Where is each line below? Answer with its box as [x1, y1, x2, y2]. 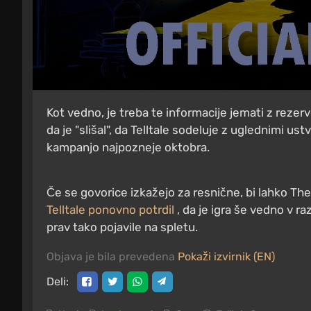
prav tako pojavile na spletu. [47, 220, 198, 235]
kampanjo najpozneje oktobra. [47, 140, 210, 155]
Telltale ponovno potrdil [47, 203, 174, 217]
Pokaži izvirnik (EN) [178, 250, 275, 264]
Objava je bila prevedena [47, 250, 178, 264]
